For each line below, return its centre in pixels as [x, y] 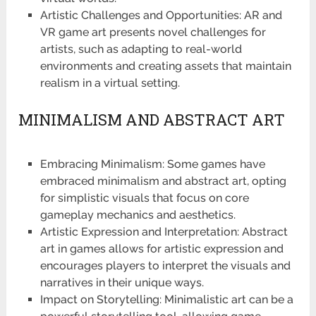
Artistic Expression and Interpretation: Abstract [164, 231]
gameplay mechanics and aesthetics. [138, 214]
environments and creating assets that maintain [165, 66]
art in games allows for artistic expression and [162, 248]
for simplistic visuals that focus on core [144, 197]
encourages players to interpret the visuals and [165, 265]
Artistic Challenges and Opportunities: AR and [161, 15]
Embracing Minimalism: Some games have [152, 164]
